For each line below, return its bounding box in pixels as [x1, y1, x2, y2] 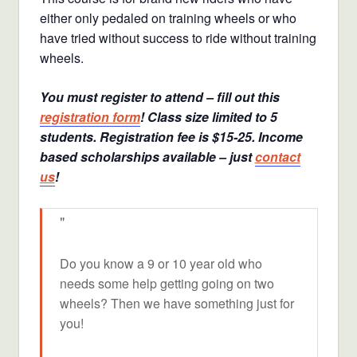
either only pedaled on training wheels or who [39, 9, 296, 28]
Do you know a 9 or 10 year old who [60, 254, 262, 273]
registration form [39, 108, 140, 127]
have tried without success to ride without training [39, 29, 316, 48]
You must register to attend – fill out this [39, 88, 280, 107]
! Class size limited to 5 [139, 108, 277, 127]
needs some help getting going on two [60, 274, 274, 293]
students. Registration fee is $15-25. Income [39, 127, 303, 147]
